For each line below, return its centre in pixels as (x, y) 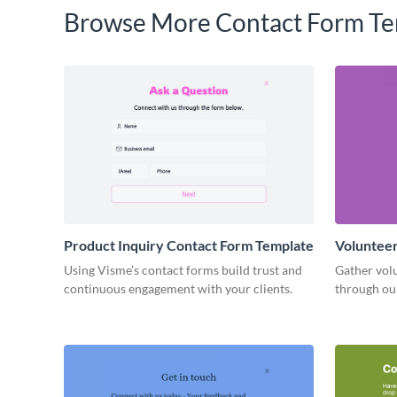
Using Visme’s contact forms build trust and (183, 270)
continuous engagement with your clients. (178, 289)
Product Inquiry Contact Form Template (189, 245)
